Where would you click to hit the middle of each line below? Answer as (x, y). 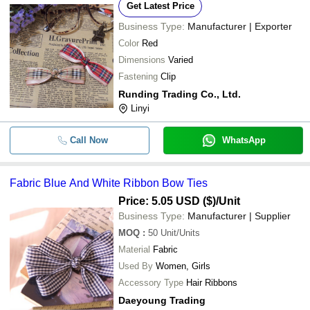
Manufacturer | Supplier (239, 216)
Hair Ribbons (212, 282)
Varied (181, 60)
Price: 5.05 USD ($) (167, 201)
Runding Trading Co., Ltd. (180, 94)
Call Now (89, 140)
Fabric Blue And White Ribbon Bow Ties (109, 183)
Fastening (138, 76)
